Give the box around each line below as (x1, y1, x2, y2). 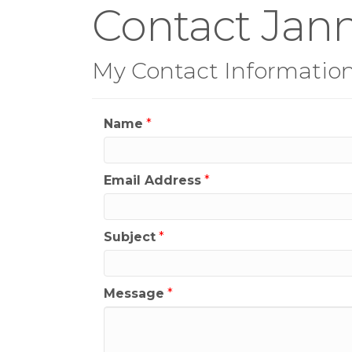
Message (104, 286, 164, 301)
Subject (104, 229, 156, 244)
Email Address (104, 173, 201, 188)
